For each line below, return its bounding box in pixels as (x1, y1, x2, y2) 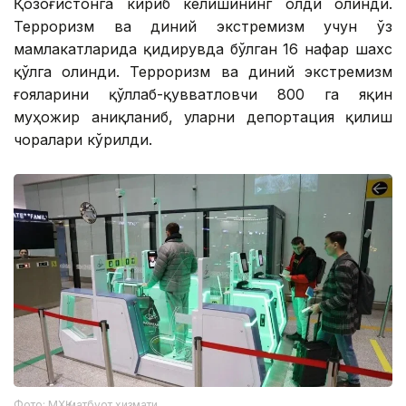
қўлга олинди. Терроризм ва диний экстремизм (14, 63, 392, 82)
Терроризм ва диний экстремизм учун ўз (14, 17, 392, 36)
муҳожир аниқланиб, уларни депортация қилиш (14, 108, 392, 127)
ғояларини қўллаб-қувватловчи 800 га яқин (14, 85, 392, 104)
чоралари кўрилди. (14, 130, 152, 150)
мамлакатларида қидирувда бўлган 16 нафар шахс (14, 40, 392, 59)
